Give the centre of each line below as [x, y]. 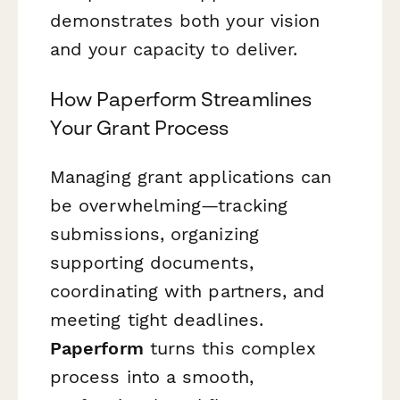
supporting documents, [152, 262]
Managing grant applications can [191, 176]
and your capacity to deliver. [174, 50]
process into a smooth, [152, 376]
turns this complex [230, 348]
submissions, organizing [154, 233]
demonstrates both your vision [185, 21]
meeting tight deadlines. [157, 319]
